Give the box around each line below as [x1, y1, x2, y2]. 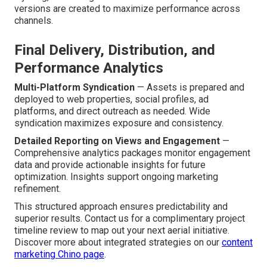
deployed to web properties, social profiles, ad [14, 94, 209, 105]
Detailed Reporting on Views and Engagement [14, 135, 220, 147]
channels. [14, 15, 53, 27]
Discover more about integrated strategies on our [14, 237, 222, 249]
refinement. [14, 183, 61, 195]
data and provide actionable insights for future [14, 159, 206, 171]
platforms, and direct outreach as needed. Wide [14, 105, 210, 117]
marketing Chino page [14, 249, 104, 260]
